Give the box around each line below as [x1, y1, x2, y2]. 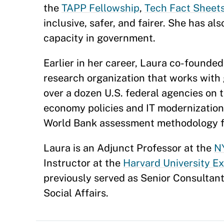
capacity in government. [43, 32, 155, 44]
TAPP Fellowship [61, 2, 139, 14]
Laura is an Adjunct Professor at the [43, 142, 214, 154]
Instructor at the [43, 157, 123, 169]
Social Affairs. [43, 187, 108, 199]
